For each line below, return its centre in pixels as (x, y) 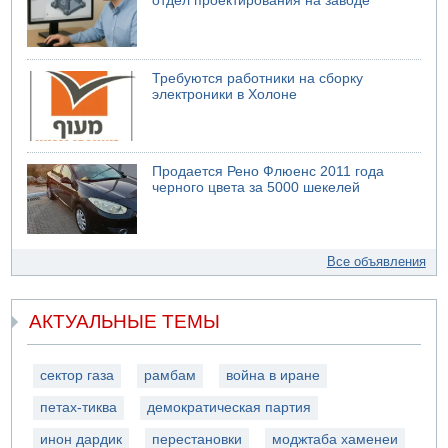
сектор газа (77, 375)
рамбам (170, 375)
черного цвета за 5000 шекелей (256, 188)
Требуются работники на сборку (258, 78)
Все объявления (376, 262)
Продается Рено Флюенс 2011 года (268, 172)
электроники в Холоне (225, 94)
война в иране (273, 375)
